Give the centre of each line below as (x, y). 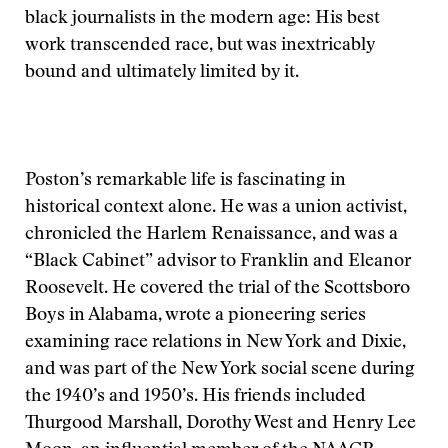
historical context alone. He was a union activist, (216, 208)
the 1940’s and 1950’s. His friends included (195, 397)
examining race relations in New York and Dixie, (215, 343)
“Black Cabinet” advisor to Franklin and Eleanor (218, 262)
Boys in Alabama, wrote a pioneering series (195, 316)
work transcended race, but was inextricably (200, 46)
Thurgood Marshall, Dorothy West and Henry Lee (220, 424)
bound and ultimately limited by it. (162, 73)
